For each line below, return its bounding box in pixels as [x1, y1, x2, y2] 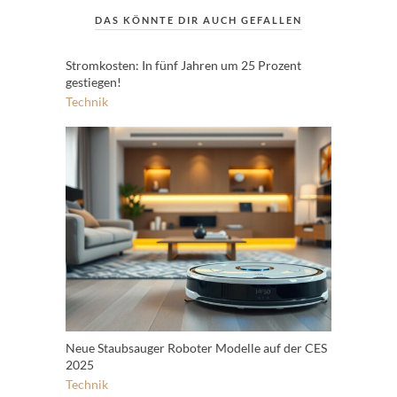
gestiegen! [66, 74, 121, 90]
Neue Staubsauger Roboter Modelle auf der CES [66, 339, 327, 355]
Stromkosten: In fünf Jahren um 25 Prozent [66, 58, 301, 73]
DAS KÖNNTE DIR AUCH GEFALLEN [95, 14, 302, 26]
